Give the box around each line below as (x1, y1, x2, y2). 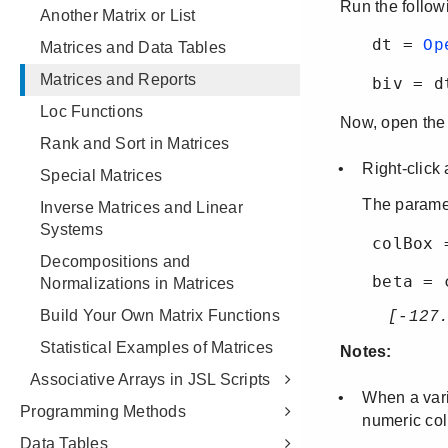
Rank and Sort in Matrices (40, 135, 230, 152)
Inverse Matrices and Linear (40, 199, 243, 216)
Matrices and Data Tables (40, 39, 226, 56)
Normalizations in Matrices (40, 275, 235, 292)
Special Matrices (40, 167, 162, 184)
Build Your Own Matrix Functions (40, 307, 280, 324)
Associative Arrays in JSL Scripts (30, 371, 271, 388)
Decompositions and (40, 253, 191, 270)
